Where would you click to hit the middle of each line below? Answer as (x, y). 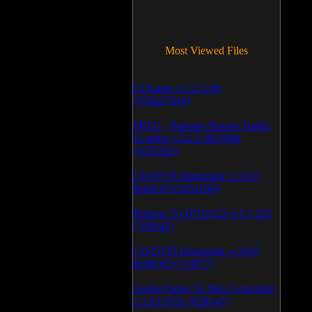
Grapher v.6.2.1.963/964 (187, 138)
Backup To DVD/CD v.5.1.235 (203, 213)
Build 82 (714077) (174, 264)
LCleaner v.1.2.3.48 (177, 88)
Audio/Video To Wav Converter (204, 289)
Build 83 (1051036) (177, 188)
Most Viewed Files (206, 50)
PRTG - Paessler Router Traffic (202, 126)
